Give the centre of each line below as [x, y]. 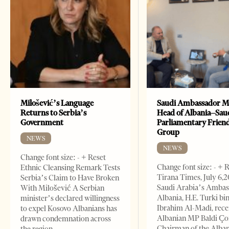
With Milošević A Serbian [62, 188]
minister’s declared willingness [70, 199]
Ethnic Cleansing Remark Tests [70, 168]
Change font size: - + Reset [63, 158]
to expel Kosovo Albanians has [69, 209]
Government [42, 123]
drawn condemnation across [66, 219]
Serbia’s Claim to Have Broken [70, 178]
